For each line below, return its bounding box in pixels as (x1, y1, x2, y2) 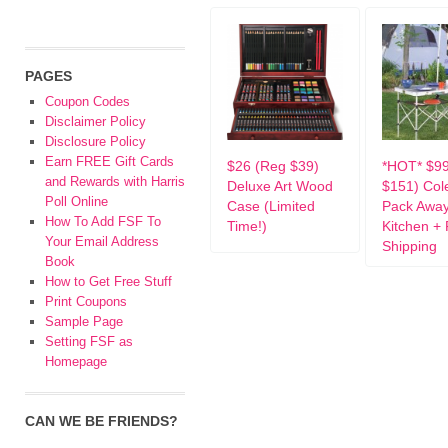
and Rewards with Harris (45, 174, 185, 189)
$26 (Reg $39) (227, 158, 319, 174)
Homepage (45, 354, 107, 369)
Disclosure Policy (45, 134, 146, 149)
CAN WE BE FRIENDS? (25, 413, 178, 429)
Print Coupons (45, 294, 127, 309)
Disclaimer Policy (45, 114, 146, 129)
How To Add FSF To (45, 214, 161, 229)
